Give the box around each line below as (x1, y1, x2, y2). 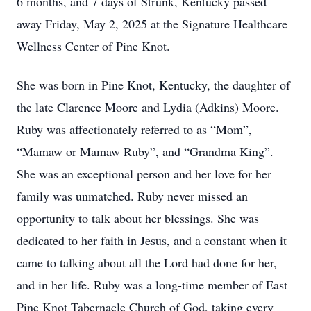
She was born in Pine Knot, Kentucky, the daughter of (17, 76, 290, 93)
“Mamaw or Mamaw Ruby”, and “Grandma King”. (17, 143, 274, 160)
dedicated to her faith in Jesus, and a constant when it (17, 232, 287, 249)
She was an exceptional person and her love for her (17, 165, 271, 182)
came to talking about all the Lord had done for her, (17, 254, 277, 271)
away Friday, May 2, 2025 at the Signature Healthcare (17, 15, 287, 32)
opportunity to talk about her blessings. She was (17, 210, 259, 226)
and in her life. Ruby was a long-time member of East (17, 276, 287, 293)
